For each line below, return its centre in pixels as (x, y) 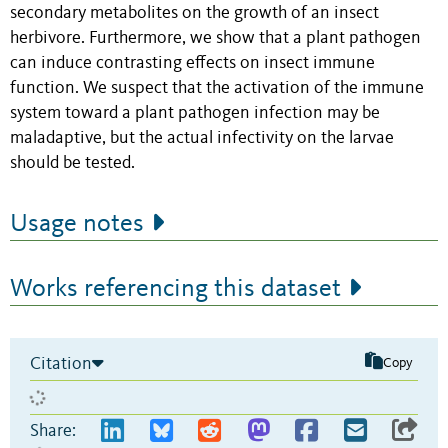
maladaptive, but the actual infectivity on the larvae (202, 138)
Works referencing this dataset (175, 288)
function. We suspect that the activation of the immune (217, 88)
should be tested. (72, 163)
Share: (53, 430)
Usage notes (77, 223)
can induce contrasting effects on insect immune (192, 63)
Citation (61, 363)
